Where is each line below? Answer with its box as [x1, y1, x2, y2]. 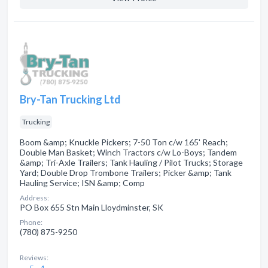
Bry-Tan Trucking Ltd [20, 93, 121, 106]
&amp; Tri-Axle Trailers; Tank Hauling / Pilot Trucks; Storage [20, 157, 243, 167]
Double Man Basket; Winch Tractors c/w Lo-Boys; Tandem [20, 147, 237, 157]
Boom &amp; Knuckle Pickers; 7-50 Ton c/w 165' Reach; [20, 137, 228, 147]
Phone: [20, 218, 42, 227]
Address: [20, 193, 49, 202]
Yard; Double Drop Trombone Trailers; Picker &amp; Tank [20, 167, 232, 178]
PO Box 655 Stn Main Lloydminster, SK [20, 202, 163, 212]
